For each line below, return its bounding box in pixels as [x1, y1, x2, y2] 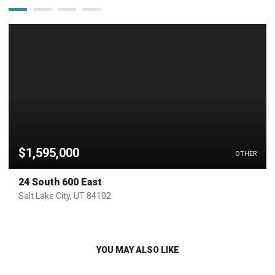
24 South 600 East [18, 176, 102, 188]
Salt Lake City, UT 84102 [18, 191, 111, 201]
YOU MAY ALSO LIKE [96, 245, 179, 255]
